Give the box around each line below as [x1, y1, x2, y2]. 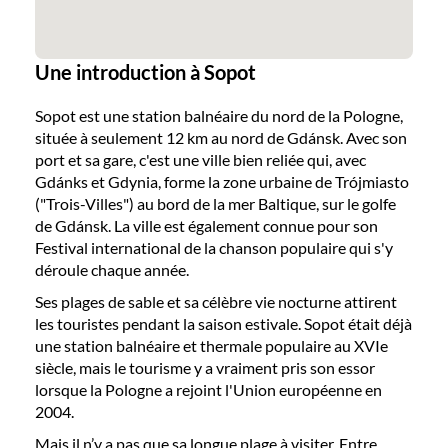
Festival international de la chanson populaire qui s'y [35, 238, 393, 257]
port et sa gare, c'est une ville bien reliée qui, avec [35, 150, 366, 169]
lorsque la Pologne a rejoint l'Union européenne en [35, 380, 382, 399]
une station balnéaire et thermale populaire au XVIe [35, 336, 388, 355]
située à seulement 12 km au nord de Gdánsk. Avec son [35, 128, 407, 147]
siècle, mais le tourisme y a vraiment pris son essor [35, 358, 375, 377]
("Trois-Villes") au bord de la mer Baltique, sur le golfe [35, 194, 396, 213]
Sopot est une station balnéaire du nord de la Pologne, [35, 106, 403, 125]
